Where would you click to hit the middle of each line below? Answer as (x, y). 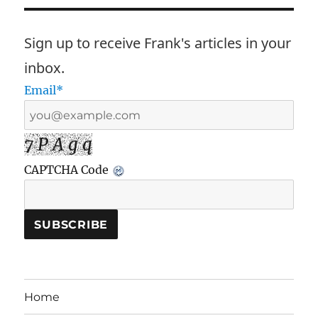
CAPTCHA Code (68, 170)
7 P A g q (59, 145)
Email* (44, 91)
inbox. (45, 68)
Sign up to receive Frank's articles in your (158, 43)
